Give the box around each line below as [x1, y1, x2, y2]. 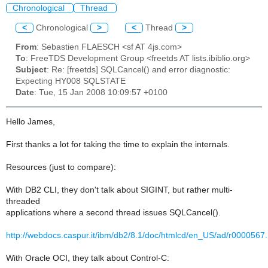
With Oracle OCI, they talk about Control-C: [6, 253, 169, 263]
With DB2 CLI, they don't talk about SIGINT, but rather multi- [6, 185, 233, 194]
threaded [6, 196, 40, 206]
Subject [16, 65, 47, 75]
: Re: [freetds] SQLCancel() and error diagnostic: [47, 65, 230, 75]
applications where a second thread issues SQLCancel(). [6, 208, 221, 217]
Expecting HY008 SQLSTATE [16, 77, 126, 86]
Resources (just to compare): [6, 162, 116, 172]
